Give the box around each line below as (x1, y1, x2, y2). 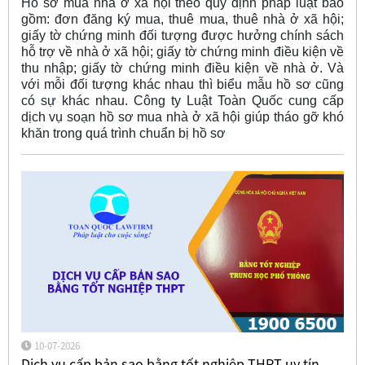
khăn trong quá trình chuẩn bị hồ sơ (20, 126, 226, 141)
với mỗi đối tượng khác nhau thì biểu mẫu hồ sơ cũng (20, 77, 345, 92)
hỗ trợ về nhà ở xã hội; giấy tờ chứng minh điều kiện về (20, 45, 345, 59)
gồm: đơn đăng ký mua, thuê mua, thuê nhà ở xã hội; (20, 12, 345, 27)
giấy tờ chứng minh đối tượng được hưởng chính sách (20, 29, 345, 43)
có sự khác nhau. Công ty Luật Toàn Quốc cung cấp (20, 94, 345, 108)
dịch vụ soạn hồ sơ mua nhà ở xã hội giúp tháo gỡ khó (20, 110, 345, 125)
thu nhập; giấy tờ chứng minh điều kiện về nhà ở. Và (20, 61, 345, 76)
